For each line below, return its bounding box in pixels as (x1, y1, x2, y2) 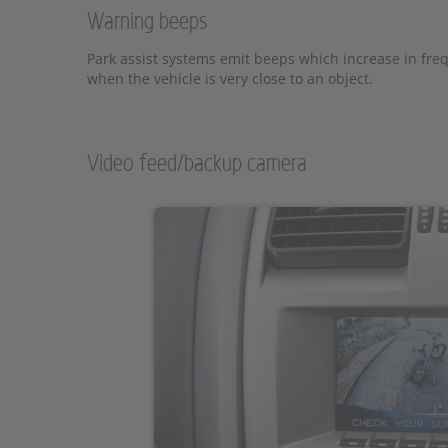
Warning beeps (87, 10, 207, 34)
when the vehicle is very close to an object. (87, 69, 373, 88)
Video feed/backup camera (87, 152, 307, 176)
